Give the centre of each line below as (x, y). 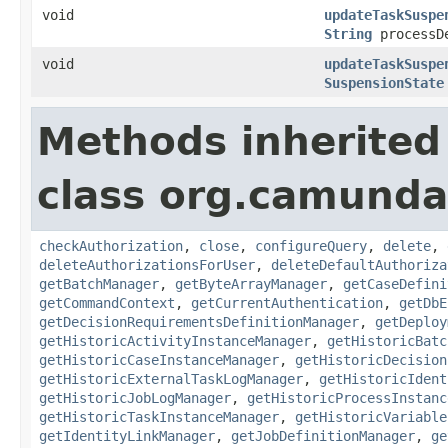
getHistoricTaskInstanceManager (159, 416)
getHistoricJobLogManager (135, 397)
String (348, 33)
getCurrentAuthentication (287, 302)
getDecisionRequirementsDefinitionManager (199, 321)
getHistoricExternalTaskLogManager (171, 378)
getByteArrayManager (251, 283)
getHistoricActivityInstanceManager (175, 340)
